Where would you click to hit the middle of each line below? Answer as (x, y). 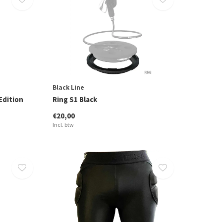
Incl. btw (63, 124)
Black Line (68, 87)
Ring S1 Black (75, 99)
